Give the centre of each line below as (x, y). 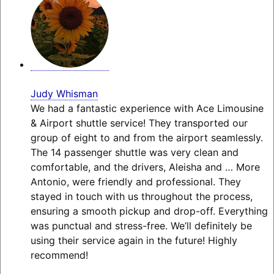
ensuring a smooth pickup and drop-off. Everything (149, 211)
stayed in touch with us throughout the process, (141, 197)
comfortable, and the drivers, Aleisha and (126, 167)
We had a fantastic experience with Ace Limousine (147, 109)
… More (242, 167)
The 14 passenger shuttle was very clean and (134, 153)
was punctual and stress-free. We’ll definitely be (141, 226)
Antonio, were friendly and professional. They (135, 182)
